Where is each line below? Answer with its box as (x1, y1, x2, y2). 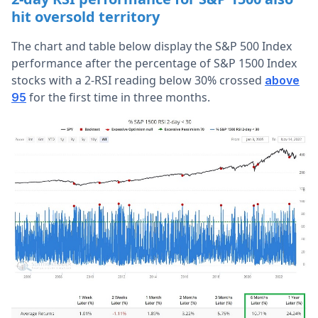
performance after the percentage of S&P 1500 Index (11, 55, 297, 72)
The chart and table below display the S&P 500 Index (11, 38, 292, 55)
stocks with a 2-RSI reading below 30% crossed (11, 72, 265, 89)
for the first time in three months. (26, 89, 210, 106)
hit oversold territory (11, 7, 160, 27)
